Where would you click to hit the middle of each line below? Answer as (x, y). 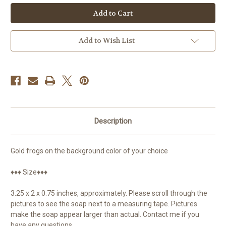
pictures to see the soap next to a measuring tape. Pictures (104, 204)
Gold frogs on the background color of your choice (89, 151)
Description (113, 121)
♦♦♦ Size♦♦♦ (29, 172)
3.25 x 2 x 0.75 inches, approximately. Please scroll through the (109, 193)
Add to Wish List (106, 40)
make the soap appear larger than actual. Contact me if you (105, 214)
